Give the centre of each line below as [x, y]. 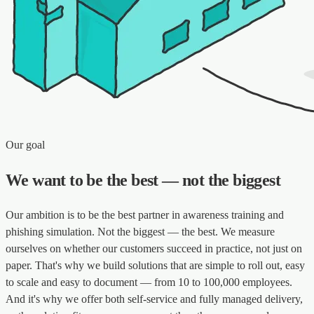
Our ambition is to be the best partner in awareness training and [145, 214]
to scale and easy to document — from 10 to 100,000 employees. [149, 282]
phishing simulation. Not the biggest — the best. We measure [140, 231]
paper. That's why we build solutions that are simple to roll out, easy [155, 265]
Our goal [25, 144]
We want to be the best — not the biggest [143, 180]
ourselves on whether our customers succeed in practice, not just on [154, 248]
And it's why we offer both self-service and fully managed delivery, [154, 299]
